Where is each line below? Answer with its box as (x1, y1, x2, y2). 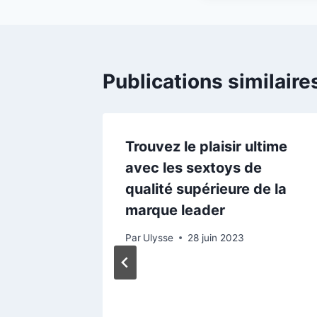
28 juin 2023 (188, 231, 245, 243)
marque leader (125, 202, 225, 219)
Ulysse (143, 231, 174, 243)
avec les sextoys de (125, 159, 262, 176)
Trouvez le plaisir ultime (125, 138, 287, 155)
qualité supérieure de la (125, 180, 287, 197)
